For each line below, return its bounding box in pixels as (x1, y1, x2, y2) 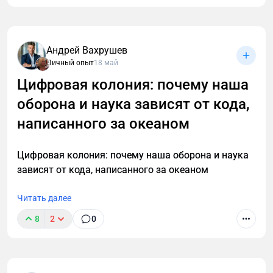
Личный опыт (46, 58, 94, 68)
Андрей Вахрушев (46, 44, 127, 57)
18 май (94, 58, 118, 68)
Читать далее (17, 193, 71, 204)
